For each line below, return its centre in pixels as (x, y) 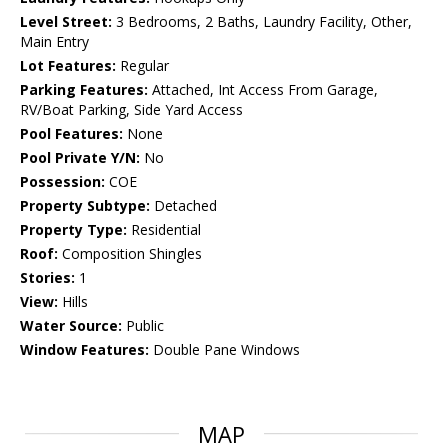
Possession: (62, 182)
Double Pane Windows (224, 350)
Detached (183, 206)
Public (143, 326)
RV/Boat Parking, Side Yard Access (131, 110)
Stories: (47, 278)
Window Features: (84, 350)
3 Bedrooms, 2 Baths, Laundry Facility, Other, (262, 22)
